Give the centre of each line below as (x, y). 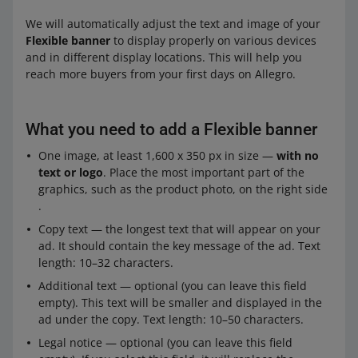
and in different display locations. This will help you (164, 57)
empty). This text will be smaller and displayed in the (180, 302)
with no (298, 155)
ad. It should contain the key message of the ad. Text (179, 246)
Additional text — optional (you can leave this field (173, 286)
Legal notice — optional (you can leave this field (165, 342)
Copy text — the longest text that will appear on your (179, 229)
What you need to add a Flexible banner (171, 129)
